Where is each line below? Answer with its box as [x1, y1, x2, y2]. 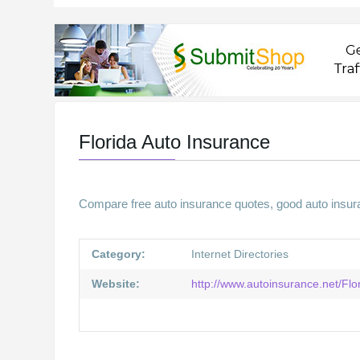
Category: [92, 247, 146, 260]
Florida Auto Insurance [79, 131, 271, 153]
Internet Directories [191, 247, 289, 260]
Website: [92, 277, 141, 290]
